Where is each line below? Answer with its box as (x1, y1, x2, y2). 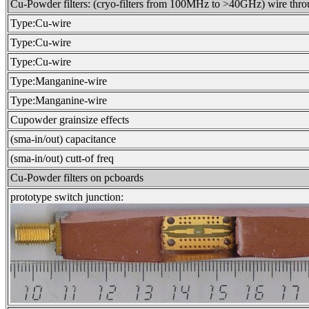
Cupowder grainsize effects (10, 114, 129, 126)
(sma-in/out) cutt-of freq (10, 152, 114, 164)
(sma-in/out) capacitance (10, 133, 116, 145)
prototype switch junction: (10, 191, 123, 203)
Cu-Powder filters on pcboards (10, 172, 143, 183)
